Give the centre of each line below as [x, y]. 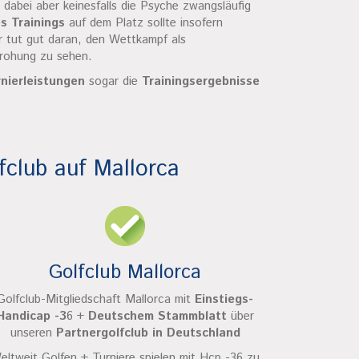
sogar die [113, 82]
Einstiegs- [224, 299]
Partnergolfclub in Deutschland [148, 333]
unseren [33, 333]
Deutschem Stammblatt [157, 316]
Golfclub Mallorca [125, 272]
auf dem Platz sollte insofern [144, 23]
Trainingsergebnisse [201, 82]
